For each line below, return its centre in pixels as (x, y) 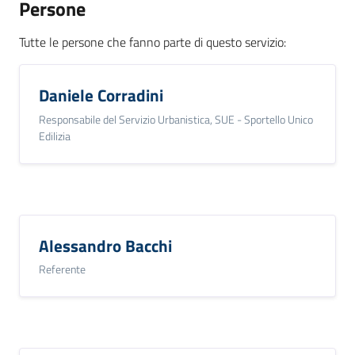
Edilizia (55, 136)
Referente (62, 269)
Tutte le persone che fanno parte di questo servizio (151, 42)
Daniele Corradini (101, 95)
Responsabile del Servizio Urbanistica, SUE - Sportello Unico (176, 119)
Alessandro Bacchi (105, 245)
